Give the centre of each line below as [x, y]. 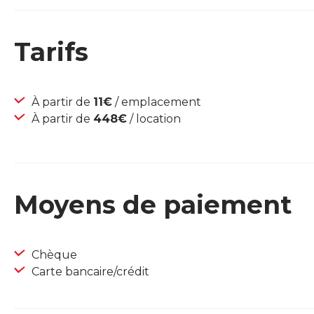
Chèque [53, 255]
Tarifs [51, 52]
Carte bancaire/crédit [89, 272]
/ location [154, 119]
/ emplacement [157, 102]
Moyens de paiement [153, 205]
